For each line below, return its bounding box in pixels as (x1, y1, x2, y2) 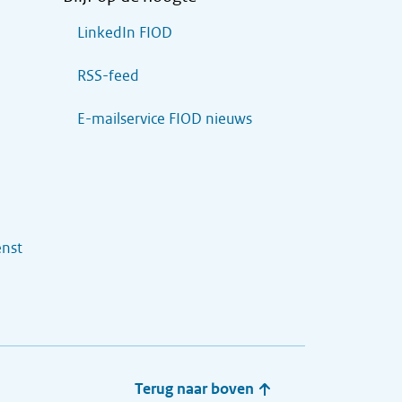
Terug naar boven (135, 380, 258, 398)
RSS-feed (77, 66, 139, 85)
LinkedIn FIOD (77, 23, 172, 42)
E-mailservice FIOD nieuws (77, 109, 252, 128)
